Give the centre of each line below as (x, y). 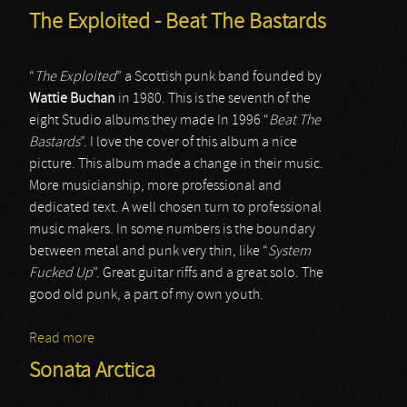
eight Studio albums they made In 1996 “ (149, 121)
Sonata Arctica (92, 372)
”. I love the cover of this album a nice (189, 143)
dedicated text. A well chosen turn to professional (175, 208)
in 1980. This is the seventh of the (213, 99)
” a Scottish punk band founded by (219, 77)
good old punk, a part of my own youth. (146, 295)
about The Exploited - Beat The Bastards (213, 339)
